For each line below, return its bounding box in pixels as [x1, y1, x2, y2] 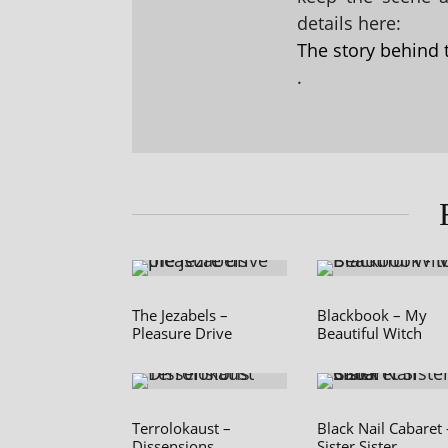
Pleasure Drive [132, 323, 232, 344]
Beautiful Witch [317, 323, 422, 344]
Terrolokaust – [132, 418, 231, 439]
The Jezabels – [132, 305, 228, 326]
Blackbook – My [317, 305, 427, 326]
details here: [297, 11, 401, 36]
